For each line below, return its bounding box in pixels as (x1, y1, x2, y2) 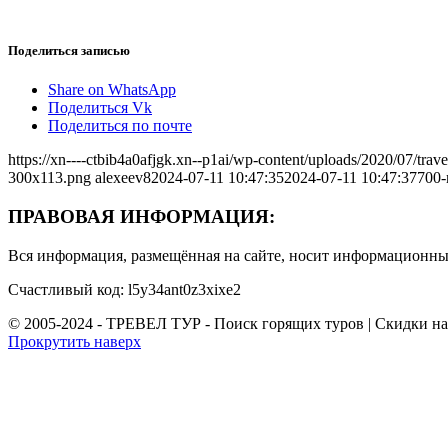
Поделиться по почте (48, 117, 192, 135)
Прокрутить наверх (8, 332, 141, 350)
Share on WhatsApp (48, 81, 176, 99)
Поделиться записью (8, 42, 130, 58)
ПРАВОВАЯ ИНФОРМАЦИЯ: (8, 205, 275, 227)
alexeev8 (95, 169, 151, 187)
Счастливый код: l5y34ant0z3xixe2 (8, 280, 241, 298)
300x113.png (8, 169, 91, 187)
